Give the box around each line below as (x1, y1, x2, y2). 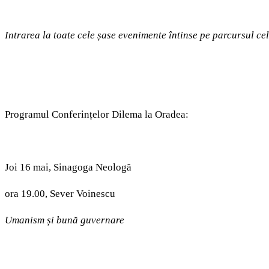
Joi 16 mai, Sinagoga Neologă (5, 162, 131, 174)
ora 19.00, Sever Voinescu (5, 188, 115, 200)
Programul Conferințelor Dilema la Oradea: (5, 109, 189, 121)
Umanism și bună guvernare (5, 214, 124, 226)
